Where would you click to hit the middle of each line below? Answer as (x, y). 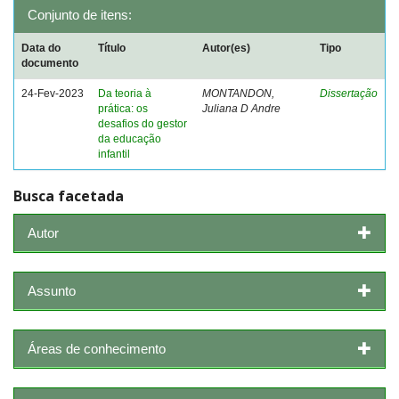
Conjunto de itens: (80, 15)
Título (112, 48)
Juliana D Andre (241, 109)
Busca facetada (69, 196)
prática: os (123, 109)
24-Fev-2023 (53, 94)
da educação (130, 139)
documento (50, 63)
